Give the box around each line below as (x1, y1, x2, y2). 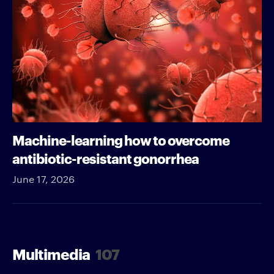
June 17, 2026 (12, 172, 75, 185)
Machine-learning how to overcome (12, 129, 229, 149)
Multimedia (12, 242, 92, 264)
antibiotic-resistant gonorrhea (12, 147, 199, 167)
